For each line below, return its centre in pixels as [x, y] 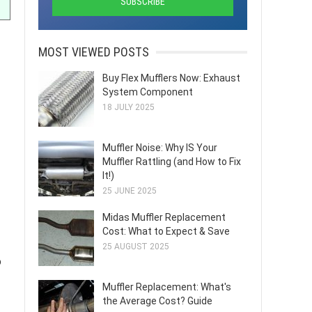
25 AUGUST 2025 [136, 247]
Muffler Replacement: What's [167, 287]
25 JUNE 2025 [130, 191]
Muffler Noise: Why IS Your [160, 148]
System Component [148, 92]
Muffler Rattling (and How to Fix [172, 162]
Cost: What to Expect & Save [166, 231]
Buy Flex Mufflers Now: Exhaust [171, 78]
